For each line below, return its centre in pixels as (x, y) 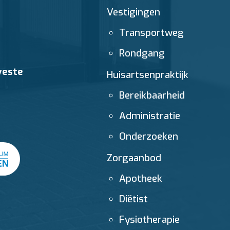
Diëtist (133, 199)
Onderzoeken (149, 136)
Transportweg (151, 33)
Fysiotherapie (149, 219)
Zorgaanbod (134, 158)
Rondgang (142, 53)
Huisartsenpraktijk (148, 75)
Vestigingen (133, 12)
